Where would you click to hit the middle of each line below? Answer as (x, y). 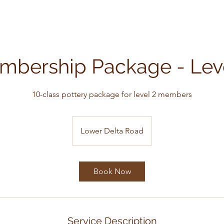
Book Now (112, 171)
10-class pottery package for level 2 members (112, 94)
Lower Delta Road (112, 131)
